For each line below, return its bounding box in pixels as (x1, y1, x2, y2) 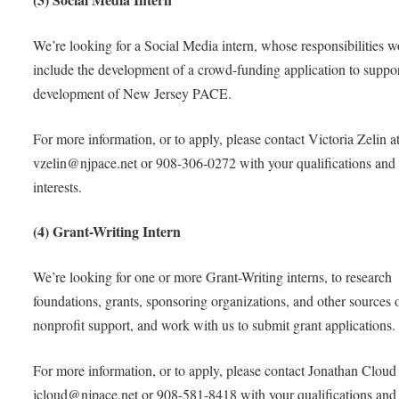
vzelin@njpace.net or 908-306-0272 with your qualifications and (33, 152, 396, 172)
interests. (33, 176, 83, 196)
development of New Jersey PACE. (33, 83, 232, 102)
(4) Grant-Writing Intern (33, 221, 182, 242)
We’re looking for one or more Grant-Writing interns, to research (33, 267, 393, 287)
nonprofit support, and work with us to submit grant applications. (33, 315, 396, 335)
